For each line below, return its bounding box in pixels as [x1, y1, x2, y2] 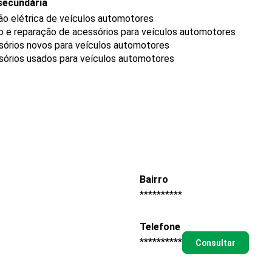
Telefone [140, 221, 180, 233]
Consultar [195, 237, 236, 248]
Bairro [140, 173, 168, 185]
